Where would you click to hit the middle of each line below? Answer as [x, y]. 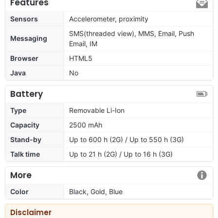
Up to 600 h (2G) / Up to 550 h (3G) [127, 139]
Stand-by [26, 139]
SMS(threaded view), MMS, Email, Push [132, 33]
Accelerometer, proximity [109, 18]
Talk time [25, 154]
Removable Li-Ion [97, 110]
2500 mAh [86, 125]
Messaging [29, 38]
